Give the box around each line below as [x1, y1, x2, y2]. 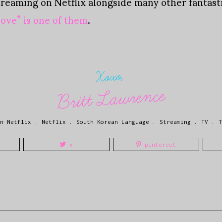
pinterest [141, 141, 176, 148]
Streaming [160, 118, 191, 125]
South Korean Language [76, 118, 149, 125]
